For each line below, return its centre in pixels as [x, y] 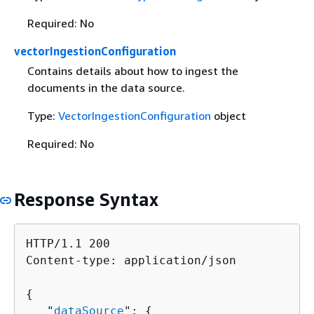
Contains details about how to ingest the [132, 70]
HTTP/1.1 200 [68, 244]
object [228, 115]
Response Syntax [86, 199]
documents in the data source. [106, 87]
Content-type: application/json [131, 260]
